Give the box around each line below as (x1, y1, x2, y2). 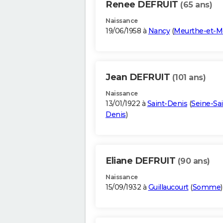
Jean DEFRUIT (106, 72, 172, 83)
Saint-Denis (147, 99, 187, 109)
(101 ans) (172, 73, 206, 83)
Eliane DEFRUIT (106, 155, 178, 167)
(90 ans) (177, 156, 210, 166)
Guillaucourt (148, 183, 189, 192)
